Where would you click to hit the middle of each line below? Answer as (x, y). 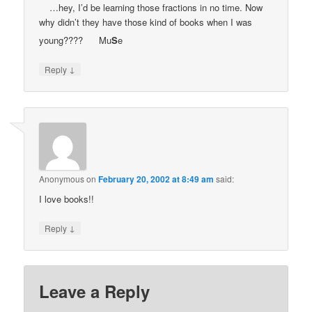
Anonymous (62, 178)
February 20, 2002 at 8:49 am (156, 179)
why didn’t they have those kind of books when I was (146, 22)
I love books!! (68, 198)
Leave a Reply (95, 291)
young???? (63, 40)
